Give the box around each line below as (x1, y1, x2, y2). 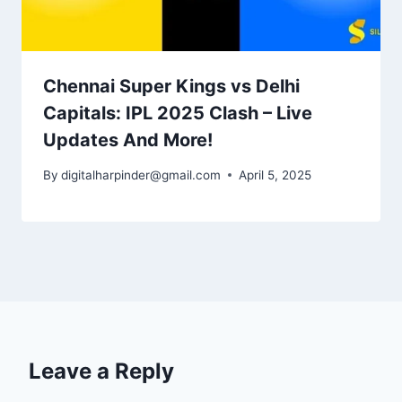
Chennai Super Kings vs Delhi (43, 75, 300, 98)
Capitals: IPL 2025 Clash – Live (43, 102, 312, 125)
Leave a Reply (29, 357, 174, 384)
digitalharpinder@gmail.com (61, 167, 222, 182)
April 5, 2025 (239, 167, 312, 182)
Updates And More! (43, 129, 213, 152)
